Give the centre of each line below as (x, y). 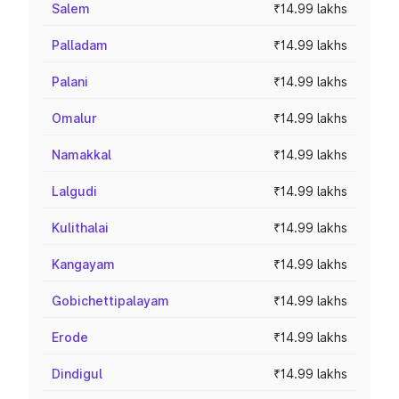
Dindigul (77, 374)
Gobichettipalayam (110, 301)
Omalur (74, 118)
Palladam (80, 45)
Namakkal (81, 155)
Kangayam (83, 264)
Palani (70, 81)
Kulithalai (80, 228)
